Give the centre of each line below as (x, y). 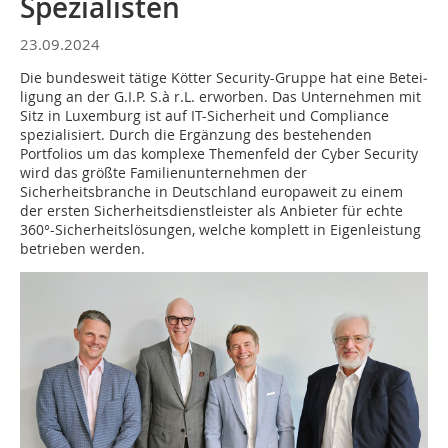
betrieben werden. (82, 248)
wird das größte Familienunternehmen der (163, 172)
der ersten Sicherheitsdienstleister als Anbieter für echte (211, 210)
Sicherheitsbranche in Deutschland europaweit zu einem (211, 191)
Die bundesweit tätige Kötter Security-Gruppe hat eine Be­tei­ (224, 77)
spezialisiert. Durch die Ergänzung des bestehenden (196, 134)
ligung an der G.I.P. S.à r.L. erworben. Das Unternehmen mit (220, 96)
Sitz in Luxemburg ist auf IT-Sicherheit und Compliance (204, 115)
